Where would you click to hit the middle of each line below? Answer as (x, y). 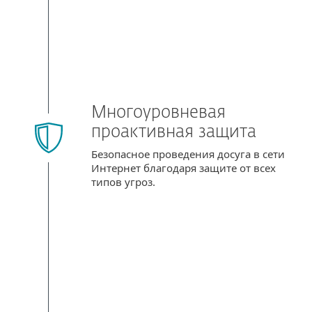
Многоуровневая (158, 113)
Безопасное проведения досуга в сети (188, 154)
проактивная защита (174, 132)
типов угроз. (125, 182)
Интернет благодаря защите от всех (184, 168)
